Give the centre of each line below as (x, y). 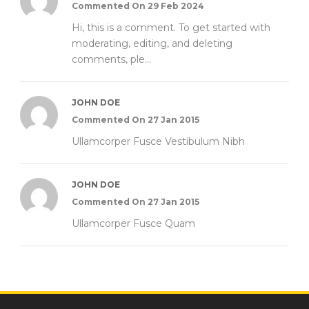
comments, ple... (111, 59)
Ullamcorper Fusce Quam (133, 223)
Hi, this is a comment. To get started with (171, 27)
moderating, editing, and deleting (152, 43)
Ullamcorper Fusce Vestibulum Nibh (158, 141)
